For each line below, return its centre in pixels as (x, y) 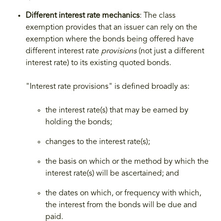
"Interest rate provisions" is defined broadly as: (109, 87)
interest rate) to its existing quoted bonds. (98, 63)
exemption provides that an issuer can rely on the (111, 28)
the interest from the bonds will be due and (121, 205)
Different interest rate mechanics (83, 16)
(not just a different (170, 52)
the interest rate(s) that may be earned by (117, 111)
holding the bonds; (79, 123)
